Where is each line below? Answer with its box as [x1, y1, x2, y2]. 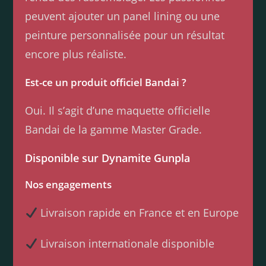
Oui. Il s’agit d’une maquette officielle [25, 103, 211, 118]
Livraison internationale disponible [37, 236, 214, 251]
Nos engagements [25, 178, 112, 192]
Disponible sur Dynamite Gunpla [25, 151, 191, 166]
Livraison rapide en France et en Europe [37, 205, 239, 220]
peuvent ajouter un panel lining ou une [25, 9, 220, 24]
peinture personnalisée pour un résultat [25, 28, 225, 43]
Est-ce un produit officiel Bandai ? [25, 75, 187, 90]
